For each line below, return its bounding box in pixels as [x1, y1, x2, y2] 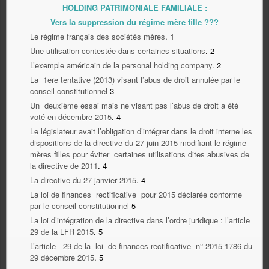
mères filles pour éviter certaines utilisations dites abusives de [30, 148, 249, 160]
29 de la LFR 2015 [30, 225, 94, 237]
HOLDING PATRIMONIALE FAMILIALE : [62, 1, 207, 13]
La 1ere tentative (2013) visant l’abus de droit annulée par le [30, 73, 240, 85]
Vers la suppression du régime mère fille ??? [50, 16, 219, 28]
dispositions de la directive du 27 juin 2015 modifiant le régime [30, 136, 246, 148]
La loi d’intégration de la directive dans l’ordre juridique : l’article [30, 214, 250, 226]
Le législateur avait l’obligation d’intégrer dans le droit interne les [30, 125, 252, 137]
